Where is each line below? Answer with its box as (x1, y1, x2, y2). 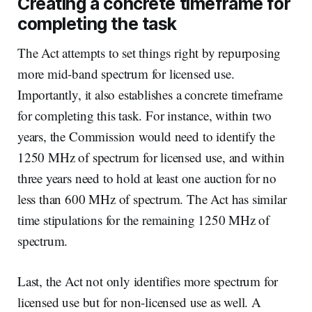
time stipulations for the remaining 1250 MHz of (17, 210, 270, 228)
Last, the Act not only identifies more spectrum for (17, 272, 279, 290)
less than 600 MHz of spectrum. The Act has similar (17, 189, 287, 208)
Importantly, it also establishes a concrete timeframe (17, 85, 283, 103)
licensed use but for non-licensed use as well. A (17, 292, 261, 311)
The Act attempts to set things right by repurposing (17, 43, 281, 61)
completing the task (17, 13, 178, 34)
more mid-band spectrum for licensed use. (17, 64, 235, 82)
